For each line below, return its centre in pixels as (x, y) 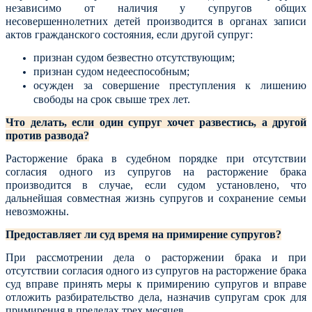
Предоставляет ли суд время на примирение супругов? (143, 234)
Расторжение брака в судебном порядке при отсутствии (156, 158)
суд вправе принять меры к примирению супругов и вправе (156, 284)
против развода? (47, 135)
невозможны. (37, 211)
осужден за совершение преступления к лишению (170, 85)
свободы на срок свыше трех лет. (112, 99)
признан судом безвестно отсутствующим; (134, 57)
